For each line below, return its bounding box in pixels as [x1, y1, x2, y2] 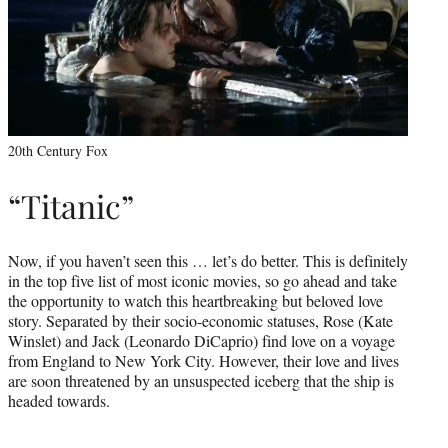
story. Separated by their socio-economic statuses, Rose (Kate [8, 309, 393, 331]
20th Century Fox [8, 140, 108, 160]
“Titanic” [8, 184, 134, 228]
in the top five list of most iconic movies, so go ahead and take [8, 269, 397, 291]
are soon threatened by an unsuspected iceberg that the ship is [8, 369, 394, 391]
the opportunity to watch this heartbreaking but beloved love [8, 289, 383, 311]
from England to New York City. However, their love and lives [8, 349, 399, 371]
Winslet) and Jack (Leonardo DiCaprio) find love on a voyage [8, 329, 395, 351]
